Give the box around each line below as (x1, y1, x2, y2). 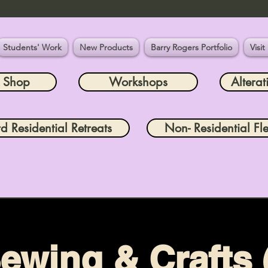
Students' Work (3, 42, 62, 53)
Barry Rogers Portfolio (151, 42, 233, 53)
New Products (80, 42, 133, 53)
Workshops (109, 74, 168, 90)
